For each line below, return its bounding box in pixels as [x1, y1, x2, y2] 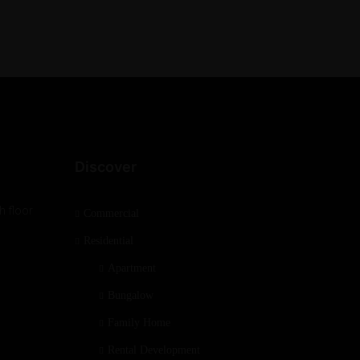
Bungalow [108, 288, 154, 301]
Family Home [108, 316, 171, 329]
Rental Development [108, 343, 201, 356]
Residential [84, 234, 134, 247]
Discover [75, 157, 137, 175]
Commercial [84, 207, 140, 219]
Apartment [108, 261, 157, 274]
